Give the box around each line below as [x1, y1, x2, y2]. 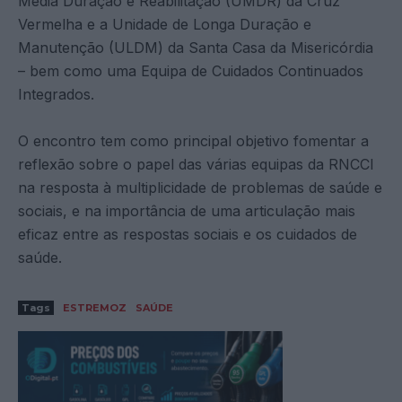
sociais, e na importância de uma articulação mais [18, 201, 355, 220]
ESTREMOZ [63, 301, 127, 314]
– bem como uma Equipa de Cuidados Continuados [18, 61, 363, 80]
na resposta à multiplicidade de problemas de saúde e [18, 178, 382, 197]
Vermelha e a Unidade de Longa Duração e [18, 14, 311, 33]
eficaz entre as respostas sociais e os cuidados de [18, 224, 357, 243]
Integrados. [18, 84, 94, 103]
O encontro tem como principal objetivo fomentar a [18, 131, 369, 150]
